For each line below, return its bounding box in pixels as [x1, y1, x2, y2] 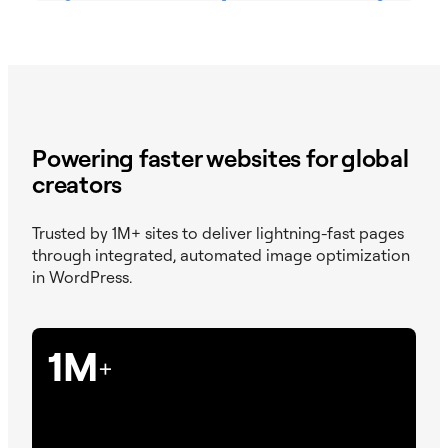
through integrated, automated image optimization [32, 245, 410, 266]
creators [32, 168, 123, 199]
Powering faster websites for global [32, 142, 409, 173]
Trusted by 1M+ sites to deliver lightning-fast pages [32, 223, 404, 244]
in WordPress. [32, 267, 132, 288]
